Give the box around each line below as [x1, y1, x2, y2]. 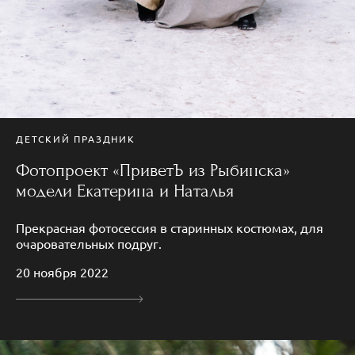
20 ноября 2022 [16, 263, 109, 280]
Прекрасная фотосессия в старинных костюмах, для [16, 219, 323, 235]
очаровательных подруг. [16, 235, 162, 251]
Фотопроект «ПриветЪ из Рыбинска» [16, 159, 290, 181]
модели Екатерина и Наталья [16, 180, 234, 201]
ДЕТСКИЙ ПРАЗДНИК [16, 132, 136, 145]
